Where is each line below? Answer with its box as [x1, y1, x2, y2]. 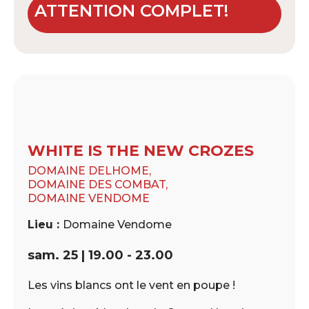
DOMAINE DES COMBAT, [28, 177, 168, 191]
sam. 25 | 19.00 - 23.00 [28, 247, 173, 263]
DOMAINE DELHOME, [28, 163, 151, 177]
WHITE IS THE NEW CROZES [28, 141, 254, 160]
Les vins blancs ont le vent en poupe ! [28, 278, 235, 292]
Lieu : [28, 217, 63, 231]
